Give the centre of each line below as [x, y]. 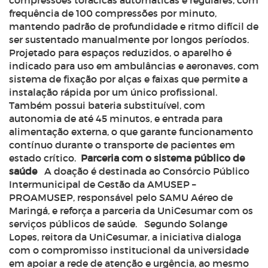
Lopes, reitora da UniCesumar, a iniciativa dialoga [125, 237]
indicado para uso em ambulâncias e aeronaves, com [134, 66]
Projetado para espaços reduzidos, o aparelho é [120, 53]
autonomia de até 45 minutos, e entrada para [116, 118]
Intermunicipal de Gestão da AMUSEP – [102, 184]
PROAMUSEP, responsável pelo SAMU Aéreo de [121, 197]
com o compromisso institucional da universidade [129, 250]
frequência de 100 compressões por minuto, [113, 13]
